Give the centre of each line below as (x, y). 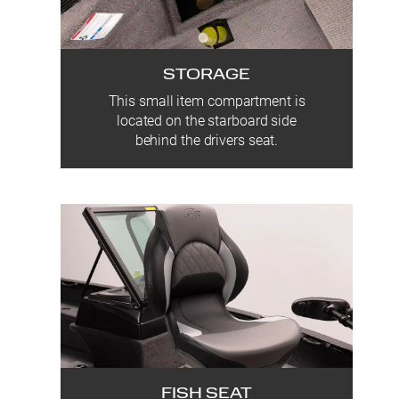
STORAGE (207, 75)
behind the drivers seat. (207, 140)
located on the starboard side (207, 120)
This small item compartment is (207, 101)
